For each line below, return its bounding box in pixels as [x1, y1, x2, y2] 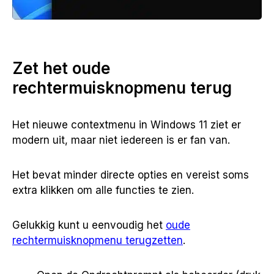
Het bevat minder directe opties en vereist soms [12, 169, 249, 182]
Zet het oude [12, 59, 110, 78]
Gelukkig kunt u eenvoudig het [12, 219, 166, 232]
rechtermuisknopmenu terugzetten [12, 234, 183, 247]
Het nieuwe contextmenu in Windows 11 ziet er [12, 119, 241, 131]
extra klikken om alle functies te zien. [12, 184, 194, 197]
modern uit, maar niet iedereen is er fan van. [12, 134, 230, 147]
